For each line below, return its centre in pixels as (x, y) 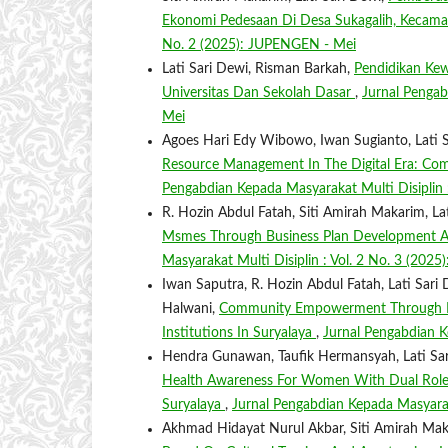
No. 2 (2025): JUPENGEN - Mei (259, 45)
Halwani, (190, 309)
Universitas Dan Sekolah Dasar (258, 93)
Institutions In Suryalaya (239, 333)
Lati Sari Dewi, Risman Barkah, (258, 69)
